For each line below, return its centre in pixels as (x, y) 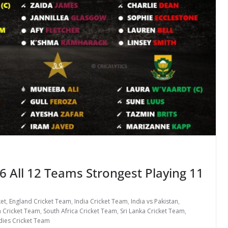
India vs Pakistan (154, 202)
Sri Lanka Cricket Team (152, 211)
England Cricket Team (40, 202)
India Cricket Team (101, 202)
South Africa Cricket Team (80, 211)
